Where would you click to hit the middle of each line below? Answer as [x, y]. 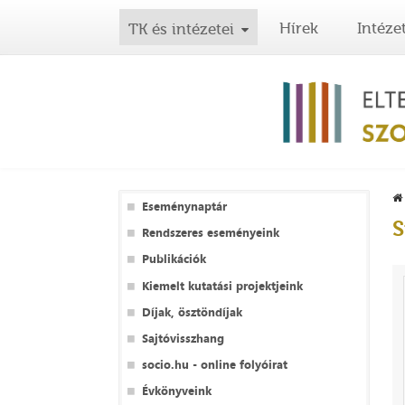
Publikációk [174, 259]
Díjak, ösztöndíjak [192, 311]
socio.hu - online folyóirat [214, 365]
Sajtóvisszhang [183, 339]
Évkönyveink [176, 391]
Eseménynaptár [184, 207]
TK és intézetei [181, 29]
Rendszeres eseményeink [210, 233]
